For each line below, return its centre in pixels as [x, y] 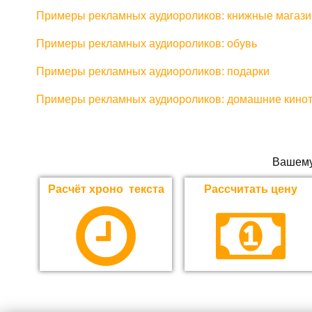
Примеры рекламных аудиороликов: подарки [153, 71]
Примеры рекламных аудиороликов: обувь [147, 44]
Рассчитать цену [251, 189]
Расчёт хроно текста [106, 189]
